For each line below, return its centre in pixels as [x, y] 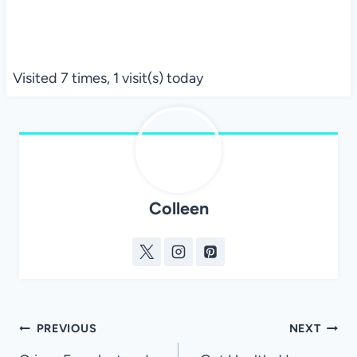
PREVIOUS [67, 329]
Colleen [178, 208]
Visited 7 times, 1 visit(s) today [108, 78]
